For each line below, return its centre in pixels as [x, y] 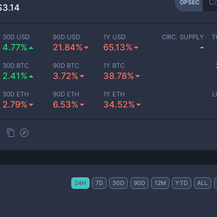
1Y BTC [114, 65]
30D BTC [16, 65]
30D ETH [16, 94]
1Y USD [115, 37]
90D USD [67, 37]
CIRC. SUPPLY [183, 37]
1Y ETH [114, 94]
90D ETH [66, 94]
